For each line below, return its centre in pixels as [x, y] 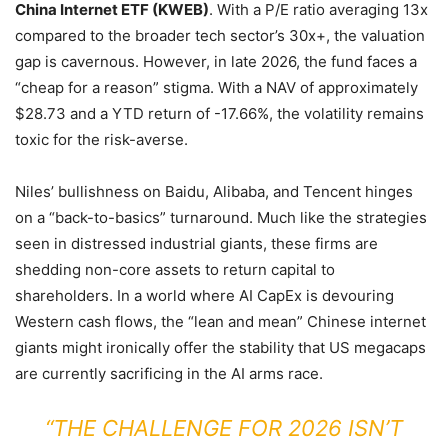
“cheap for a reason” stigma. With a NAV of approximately [216, 87]
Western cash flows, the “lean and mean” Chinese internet [220, 321]
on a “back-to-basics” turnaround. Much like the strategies [221, 217]
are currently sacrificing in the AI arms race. [169, 373]
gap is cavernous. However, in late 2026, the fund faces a [216, 61]
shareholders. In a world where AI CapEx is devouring [204, 295]
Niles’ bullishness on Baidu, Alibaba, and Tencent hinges [214, 191]
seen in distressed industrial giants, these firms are [196, 243]
